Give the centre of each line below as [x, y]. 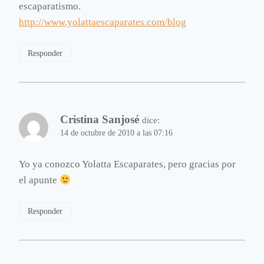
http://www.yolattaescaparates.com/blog [103, 22]
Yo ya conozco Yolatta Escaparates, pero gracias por [127, 164]
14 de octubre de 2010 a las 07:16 [116, 133]
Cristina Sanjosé [100, 120]
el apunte [39, 180]
